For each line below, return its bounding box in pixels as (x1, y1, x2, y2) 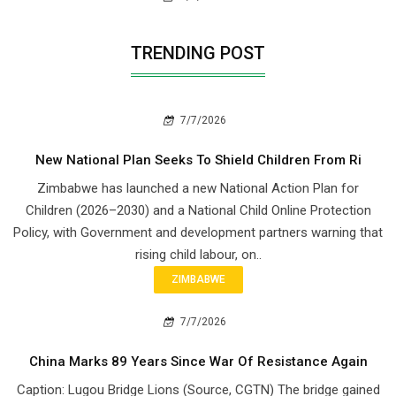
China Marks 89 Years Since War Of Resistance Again (28, 354, 368, 370)
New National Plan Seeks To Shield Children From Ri (34, 152, 362, 169)
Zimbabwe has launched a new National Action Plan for (37, 180, 359, 197)
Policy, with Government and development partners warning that (13, 225, 383, 241)
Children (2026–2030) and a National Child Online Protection (25, 202, 371, 219)
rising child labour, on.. (134, 247, 262, 263)
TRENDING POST (131, 42, 265, 65)
